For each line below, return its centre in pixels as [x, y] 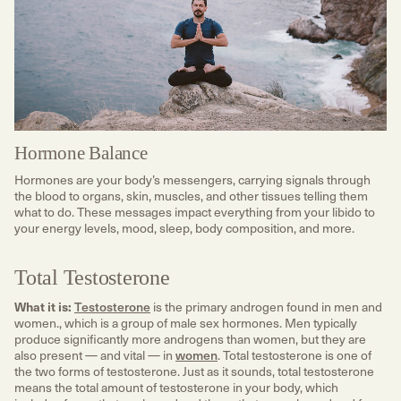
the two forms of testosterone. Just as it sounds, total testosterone [194, 371]
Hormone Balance [81, 153]
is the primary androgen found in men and [266, 307]
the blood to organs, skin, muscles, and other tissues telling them [191, 196]
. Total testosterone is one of [294, 355]
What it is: [43, 307]
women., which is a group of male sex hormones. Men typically [186, 323]
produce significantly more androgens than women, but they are [190, 339]
